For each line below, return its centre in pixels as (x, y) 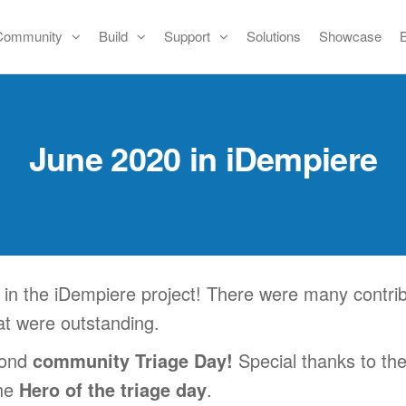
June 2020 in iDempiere (203, 158)
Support (188, 36)
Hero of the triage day (113, 389)
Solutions (274, 36)
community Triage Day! (135, 360)
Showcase (351, 36)
